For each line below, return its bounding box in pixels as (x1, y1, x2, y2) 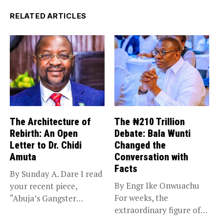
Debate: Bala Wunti (114, 128, 191, 140)
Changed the (114, 139, 166, 152)
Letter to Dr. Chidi (10, 139, 82, 152)
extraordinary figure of (114, 204, 200, 216)
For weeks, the (114, 192, 168, 204)
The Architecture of (10, 116, 91, 128)
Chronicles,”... (10, 205, 61, 217)
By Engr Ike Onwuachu (114, 180, 199, 192)
